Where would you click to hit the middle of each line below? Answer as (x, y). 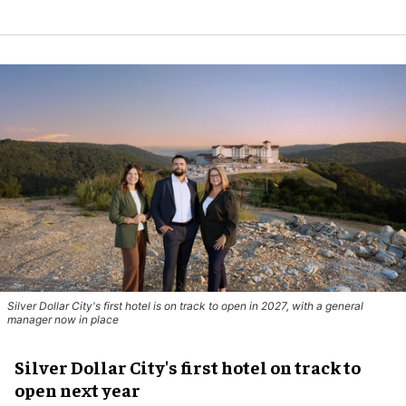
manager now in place (63, 320)
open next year (77, 390)
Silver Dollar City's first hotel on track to (188, 367)
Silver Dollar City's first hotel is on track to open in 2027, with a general (185, 306)
